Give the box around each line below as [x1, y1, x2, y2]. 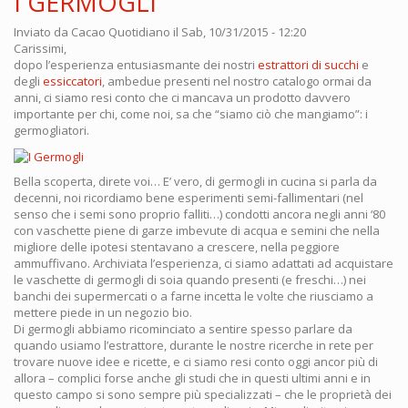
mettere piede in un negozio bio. [14, 303, 192, 321]
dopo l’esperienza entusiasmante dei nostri [14, 56, 258, 73]
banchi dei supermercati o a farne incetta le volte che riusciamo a [14, 287, 373, 304]
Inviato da [14, 24, 71, 40]
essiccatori [43, 73, 102, 89]
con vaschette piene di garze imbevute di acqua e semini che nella [14, 221, 380, 239]
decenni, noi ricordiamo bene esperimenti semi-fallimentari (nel [14, 189, 363, 206]
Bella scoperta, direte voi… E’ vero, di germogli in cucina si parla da [14, 172, 377, 189]
